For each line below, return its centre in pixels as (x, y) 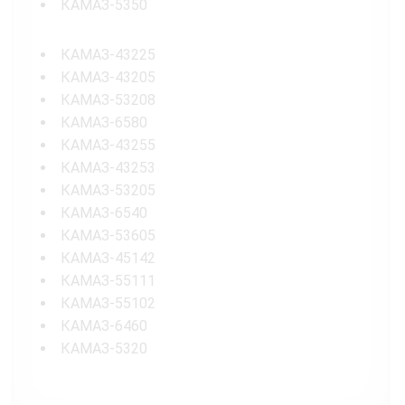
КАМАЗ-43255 (108, 145)
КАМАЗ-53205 (108, 190)
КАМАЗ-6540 (104, 212)
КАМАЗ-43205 (108, 77)
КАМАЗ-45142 (108, 258)
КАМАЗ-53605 (108, 235)
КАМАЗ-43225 (108, 54)
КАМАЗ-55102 (108, 303)
